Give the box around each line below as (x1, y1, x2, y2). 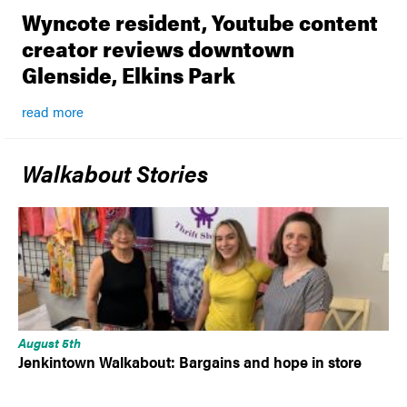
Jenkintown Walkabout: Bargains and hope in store (18, 351, 362, 373)
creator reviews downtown (22, 33, 295, 65)
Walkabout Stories (22, 156, 209, 190)
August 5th (18, 333, 82, 352)
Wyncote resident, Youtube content (22, 6, 379, 38)
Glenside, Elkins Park (22, 59, 236, 91)
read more (22, 102, 84, 122)
